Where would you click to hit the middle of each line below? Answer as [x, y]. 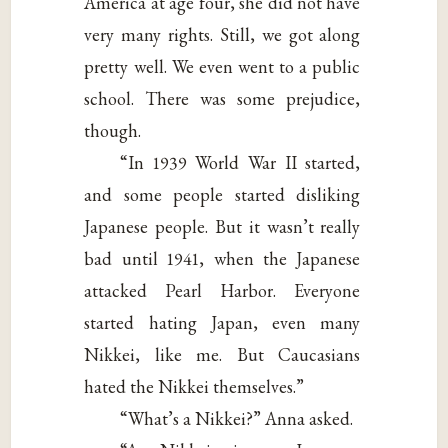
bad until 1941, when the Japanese [222, 259]
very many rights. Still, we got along [222, 35]
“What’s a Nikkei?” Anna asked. [237, 419]
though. [113, 131]
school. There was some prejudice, [222, 99]
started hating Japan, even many [222, 323]
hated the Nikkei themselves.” [194, 387]
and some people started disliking [222, 195]
